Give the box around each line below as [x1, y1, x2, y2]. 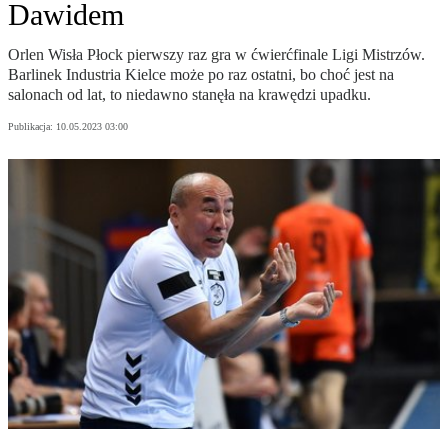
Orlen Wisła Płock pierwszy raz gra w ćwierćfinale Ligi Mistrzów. [8, 46, 425, 64]
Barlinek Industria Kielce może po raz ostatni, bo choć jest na [8, 66, 394, 84]
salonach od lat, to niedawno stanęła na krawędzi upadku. [8, 86, 371, 104]
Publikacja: [8, 121, 56, 133]
